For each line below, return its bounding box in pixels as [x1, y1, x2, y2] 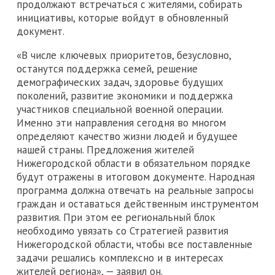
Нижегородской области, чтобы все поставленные [17, 237, 252, 251]
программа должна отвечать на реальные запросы [17, 183, 254, 197]
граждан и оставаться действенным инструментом [17, 196, 258, 211]
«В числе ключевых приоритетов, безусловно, [17, 48, 231, 62]
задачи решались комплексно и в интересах [17, 250, 223, 265]
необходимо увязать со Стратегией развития [17, 223, 228, 238]
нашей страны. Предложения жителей [17, 142, 194, 157]
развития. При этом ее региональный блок [17, 210, 215, 224]
